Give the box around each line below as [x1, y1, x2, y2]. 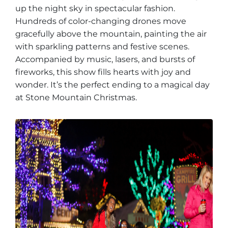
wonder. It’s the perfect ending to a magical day [15, 80, 210, 90]
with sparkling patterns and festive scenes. [15, 42, 189, 51]
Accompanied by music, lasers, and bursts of [15, 54, 195, 64]
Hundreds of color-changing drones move [15, 16, 186, 26]
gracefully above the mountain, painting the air [15, 29, 207, 39]
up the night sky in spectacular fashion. [15, 4, 175, 13]
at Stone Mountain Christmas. [15, 93, 137, 102]
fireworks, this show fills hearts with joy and [15, 67, 191, 77]
